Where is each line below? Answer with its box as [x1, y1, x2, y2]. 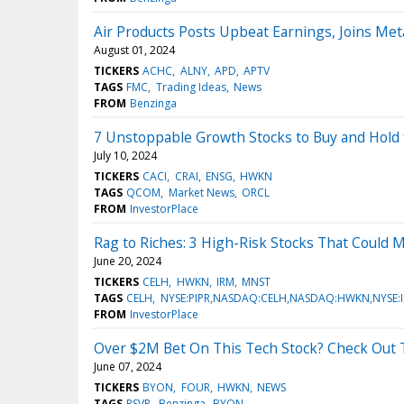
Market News [168, 184, 234, 200]
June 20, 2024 [94, 252, 161, 269]
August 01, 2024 [94, 41, 175, 58]
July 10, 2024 [94, 147, 157, 163]
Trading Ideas [155, 78, 226, 95]
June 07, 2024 [94, 358, 161, 374]
